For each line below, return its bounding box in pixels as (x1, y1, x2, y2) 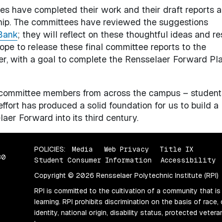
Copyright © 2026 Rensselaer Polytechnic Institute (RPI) (34, 170, 219, 180)
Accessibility (161, 155, 216, 165)
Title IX (160, 144, 194, 154)
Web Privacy (104, 144, 149, 154)
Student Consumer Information (34, 155, 152, 165)
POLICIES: (34, 144, 66, 154)
